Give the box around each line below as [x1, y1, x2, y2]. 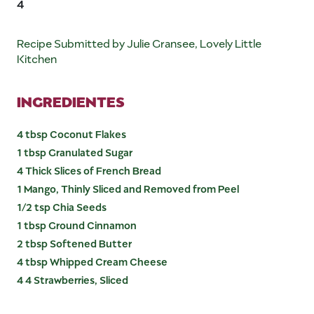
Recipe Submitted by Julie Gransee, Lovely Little [17, 35, 261, 50]
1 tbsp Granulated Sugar [17, 145, 132, 159]
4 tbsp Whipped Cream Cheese [17, 254, 168, 268]
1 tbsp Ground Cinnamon [17, 218, 137, 232]
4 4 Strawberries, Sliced [17, 273, 128, 287]
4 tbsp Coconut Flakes [17, 127, 126, 141]
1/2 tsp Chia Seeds [17, 200, 107, 214]
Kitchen [17, 50, 57, 66]
